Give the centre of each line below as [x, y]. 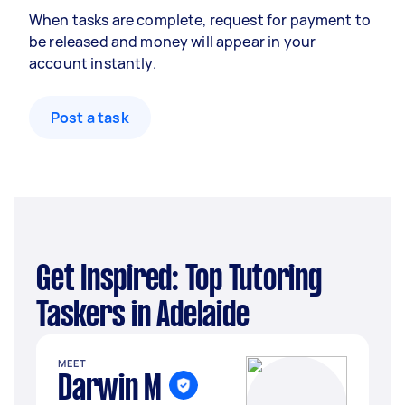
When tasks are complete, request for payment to [200, 20]
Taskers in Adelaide [143, 316]
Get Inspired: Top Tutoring [43, 280]
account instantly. [93, 63]
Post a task [90, 118]
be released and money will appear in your [173, 42]
